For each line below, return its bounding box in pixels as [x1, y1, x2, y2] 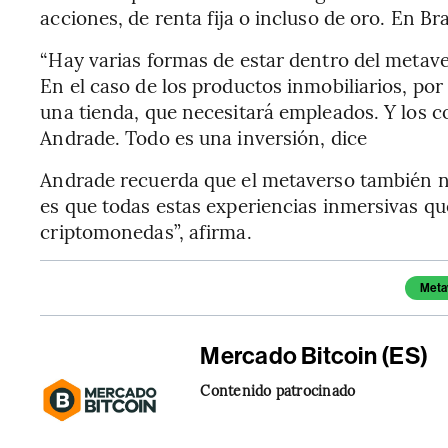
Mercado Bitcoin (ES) [200, 342, 429, 371]
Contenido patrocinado [200, 380, 356, 401]
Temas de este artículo [55, 276, 236, 299]
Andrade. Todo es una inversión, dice [40, 124, 367, 151]
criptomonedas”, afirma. [40, 218, 252, 245]
